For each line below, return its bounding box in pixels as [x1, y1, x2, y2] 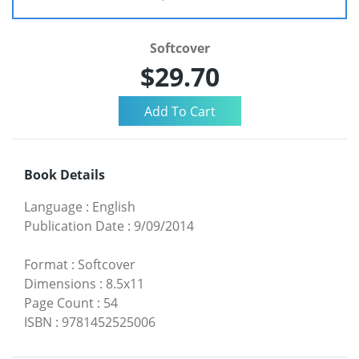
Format [24, 256, 68, 274]
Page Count [24, 294, 94, 313]
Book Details [24, 166, 105, 184]
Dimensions [24, 275, 96, 293]
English [92, 198, 135, 216]
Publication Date [24, 217, 124, 236]
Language [24, 198, 83, 216]
